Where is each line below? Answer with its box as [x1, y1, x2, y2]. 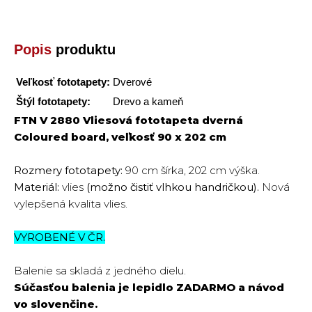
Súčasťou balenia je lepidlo [14, 281, 176, 294]
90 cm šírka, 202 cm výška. [125, 164, 260, 177]
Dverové [113, 76, 152, 88]
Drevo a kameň [113, 95, 183, 107]
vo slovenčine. [14, 297, 97, 311]
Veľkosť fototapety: [16, 76, 110, 88]
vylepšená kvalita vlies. [14, 197, 127, 210]
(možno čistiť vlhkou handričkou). [84, 180, 262, 194]
